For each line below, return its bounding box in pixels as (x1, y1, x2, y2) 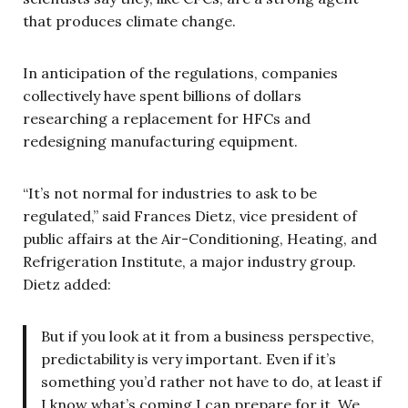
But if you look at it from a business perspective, (41, 327, 374, 345)
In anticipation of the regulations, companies (23, 64, 338, 82)
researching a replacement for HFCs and (23, 109, 311, 127)
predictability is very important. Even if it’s (41, 350, 336, 368)
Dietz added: (23, 275, 111, 293)
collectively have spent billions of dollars (23, 87, 301, 105)
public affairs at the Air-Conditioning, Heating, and (23, 229, 377, 248)
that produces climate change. (23, 12, 236, 30)
